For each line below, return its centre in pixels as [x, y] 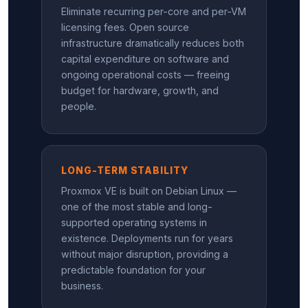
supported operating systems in [134, 222]
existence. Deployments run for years [147, 238]
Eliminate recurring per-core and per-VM [154, 12]
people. [79, 107]
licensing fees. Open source [125, 27]
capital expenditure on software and [145, 59]
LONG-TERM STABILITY [125, 171]
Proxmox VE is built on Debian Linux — [149, 190]
